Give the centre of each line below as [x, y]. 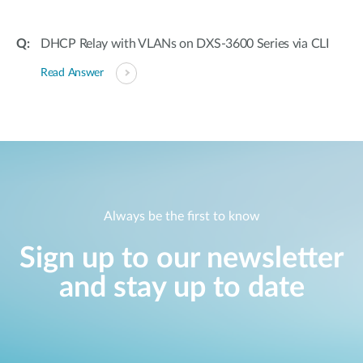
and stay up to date [181, 288]
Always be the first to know [181, 217]
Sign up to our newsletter [181, 259]
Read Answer [72, 73]
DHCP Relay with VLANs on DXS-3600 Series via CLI [185, 44]
